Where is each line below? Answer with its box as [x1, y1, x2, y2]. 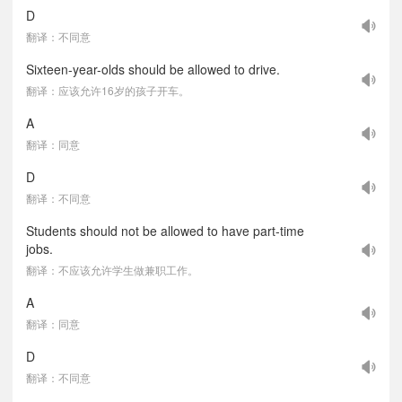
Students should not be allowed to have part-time [26, 222, 304, 240]
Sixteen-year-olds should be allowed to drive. [26, 60, 280, 78]
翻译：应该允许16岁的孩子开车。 [26, 83, 189, 98]
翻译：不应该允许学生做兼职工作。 [26, 262, 198, 277]
